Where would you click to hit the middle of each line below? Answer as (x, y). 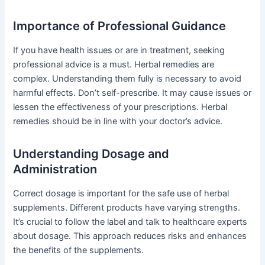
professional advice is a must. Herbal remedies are (114, 64)
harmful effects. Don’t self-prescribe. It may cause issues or (132, 93)
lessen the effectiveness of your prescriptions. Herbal (120, 107)
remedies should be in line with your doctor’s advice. (118, 121)
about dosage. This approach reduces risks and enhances (130, 236)
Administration (55, 169)
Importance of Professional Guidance (120, 26)
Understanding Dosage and (91, 153)
